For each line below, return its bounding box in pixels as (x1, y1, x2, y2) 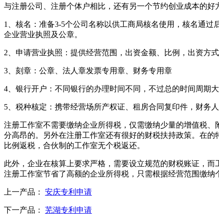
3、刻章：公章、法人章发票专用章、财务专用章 (4, 66, 172, 75)
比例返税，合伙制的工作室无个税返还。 (4, 141, 145, 150)
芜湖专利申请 (45, 205, 92, 214)
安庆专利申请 (45, 187, 92, 196)
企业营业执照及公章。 (4, 30, 82, 39)
